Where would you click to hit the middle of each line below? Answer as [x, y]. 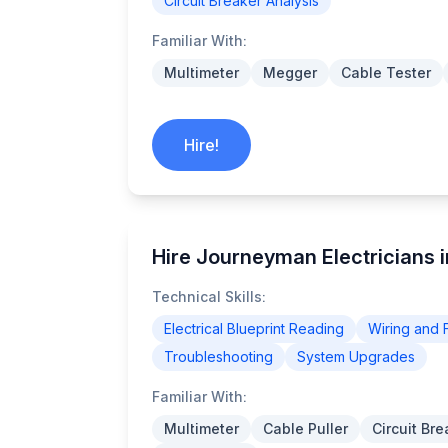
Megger [290, 72]
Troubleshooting [218, 356]
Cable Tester [386, 72]
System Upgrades [356, 356]
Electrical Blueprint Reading [254, 328]
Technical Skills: [209, 296]
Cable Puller [305, 428]
